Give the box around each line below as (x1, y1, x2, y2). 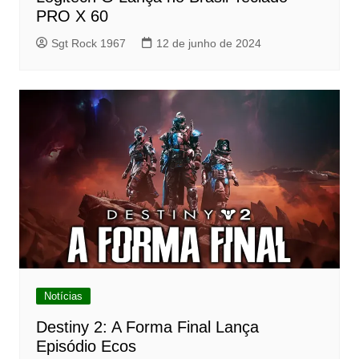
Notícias (43, 290, 83, 303)
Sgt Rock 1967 (50, 37, 126, 50)
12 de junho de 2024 (155, 37, 261, 50)
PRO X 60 (35, 7, 108, 26)
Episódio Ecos (35, 337, 136, 356)
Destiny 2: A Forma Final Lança (35, 318, 259, 337)
